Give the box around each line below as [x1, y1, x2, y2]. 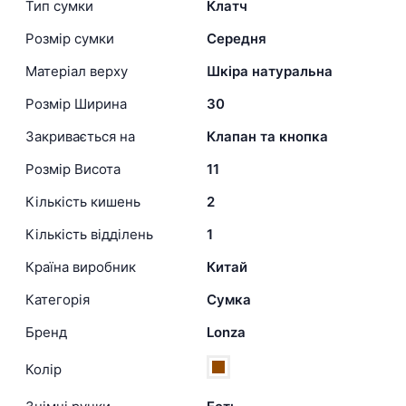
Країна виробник [25, 258, 136, 276]
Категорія [25, 291, 90, 309]
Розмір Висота [25, 160, 121, 179]
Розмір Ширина [25, 95, 127, 113]
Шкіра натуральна [207, 63, 333, 81]
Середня [207, 30, 266, 48]
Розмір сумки [25, 30, 114, 48]
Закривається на [25, 128, 135, 146]
